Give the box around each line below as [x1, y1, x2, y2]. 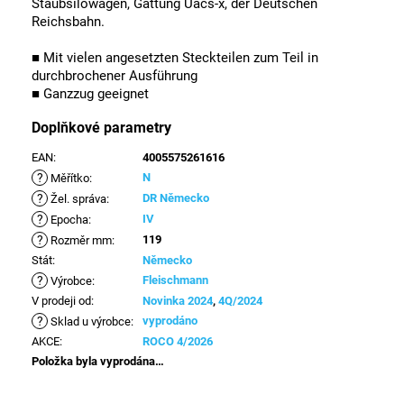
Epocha [48, 213, 88, 227]
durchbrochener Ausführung [32, 68, 197, 85]
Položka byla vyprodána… [32, 354, 164, 369]
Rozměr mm [48, 234, 112, 248]
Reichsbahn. [32, 14, 105, 31]
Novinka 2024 [142, 294, 213, 308]
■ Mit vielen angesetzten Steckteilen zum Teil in [32, 50, 318, 67]
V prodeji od [32, 294, 91, 308]
